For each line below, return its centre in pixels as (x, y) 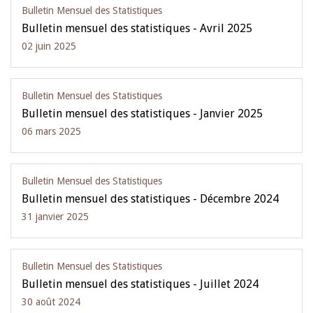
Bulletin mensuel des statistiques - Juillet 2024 (140, 284)
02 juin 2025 (49, 46)
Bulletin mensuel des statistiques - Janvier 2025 (142, 114)
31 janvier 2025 (55, 217)
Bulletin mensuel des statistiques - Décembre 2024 (150, 199)
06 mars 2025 (51, 131)
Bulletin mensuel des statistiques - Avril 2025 (137, 28)
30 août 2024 (51, 302)
